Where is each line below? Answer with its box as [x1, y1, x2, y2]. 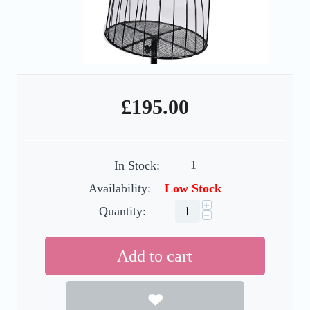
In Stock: [113, 158, 160, 172]
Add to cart [117, 246, 193, 265]
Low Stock [165, 181, 221, 195]
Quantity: [98, 203, 146, 218]
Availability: [89, 181, 151, 195]
